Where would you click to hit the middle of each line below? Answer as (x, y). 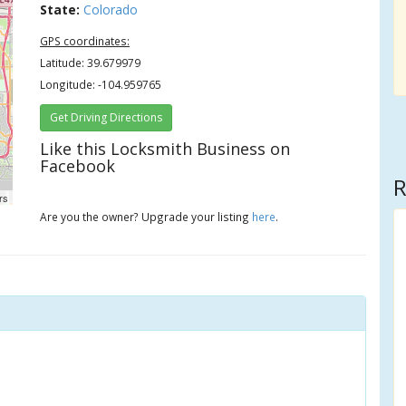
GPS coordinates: (85, 41)
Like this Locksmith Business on (165, 149)
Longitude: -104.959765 (101, 84)
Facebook (78, 166)
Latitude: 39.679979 (91, 63)
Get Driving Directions (106, 117)
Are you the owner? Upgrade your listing (146, 217)
